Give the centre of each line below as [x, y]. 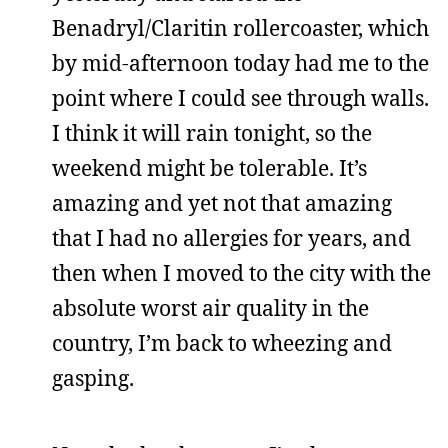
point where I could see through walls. [240, 98]
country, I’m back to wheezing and [222, 343]
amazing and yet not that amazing [222, 203]
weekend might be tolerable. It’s [209, 168]
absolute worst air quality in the [210, 308]
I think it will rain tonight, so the [212, 133]
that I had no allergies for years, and [231, 238]
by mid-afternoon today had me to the [240, 63]
